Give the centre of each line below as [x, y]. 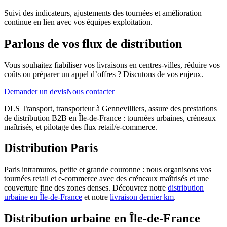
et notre [96, 197]
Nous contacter [90, 91]
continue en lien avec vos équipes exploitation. [78, 22]
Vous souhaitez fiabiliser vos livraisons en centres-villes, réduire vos [112, 65]
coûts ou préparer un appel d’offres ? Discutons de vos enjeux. [104, 74]
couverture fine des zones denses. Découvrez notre [85, 188]
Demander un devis [35, 91]
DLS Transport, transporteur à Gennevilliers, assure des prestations [110, 108]
